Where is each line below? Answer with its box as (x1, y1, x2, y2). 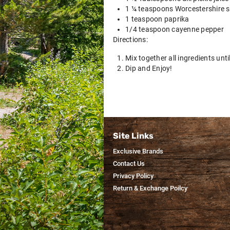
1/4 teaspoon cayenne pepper (125, 25, 224, 33)
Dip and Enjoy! (125, 64, 172, 72)
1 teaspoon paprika (125, 15, 189, 23)
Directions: (113, 35, 148, 44)
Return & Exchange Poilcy (113, 184, 187, 192)
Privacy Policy (113, 172, 154, 180)
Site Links (113, 130, 154, 141)
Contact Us (113, 160, 145, 167)
